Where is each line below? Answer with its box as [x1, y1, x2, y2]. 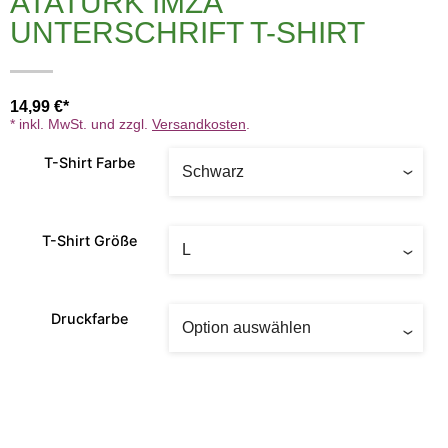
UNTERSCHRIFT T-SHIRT [10, 15, 365, 49]
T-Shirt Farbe [44, 154, 135, 172]
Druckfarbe [51, 310, 128, 328]
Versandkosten [152, 116, 246, 133]
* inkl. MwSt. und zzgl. [10, 116, 152, 133]
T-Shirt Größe [42, 232, 137, 250]
